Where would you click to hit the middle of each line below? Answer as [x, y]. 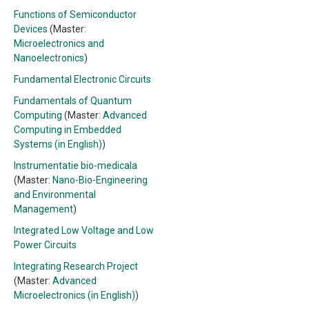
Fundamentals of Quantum [73, 101]
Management [43, 209]
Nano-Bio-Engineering [100, 180]
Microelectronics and [59, 43]
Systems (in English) [58, 144]
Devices [31, 29]
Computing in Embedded [68, 130]
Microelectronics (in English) [74, 295]
